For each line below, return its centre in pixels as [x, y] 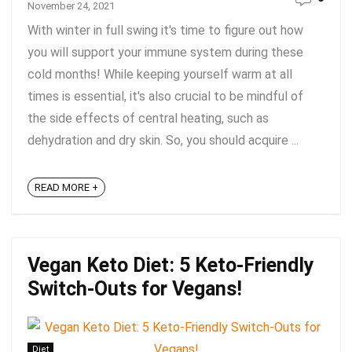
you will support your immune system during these [165, 52]
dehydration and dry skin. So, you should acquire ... [163, 140]
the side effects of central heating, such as [148, 118]
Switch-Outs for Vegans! [135, 289]
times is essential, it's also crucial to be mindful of [165, 96]
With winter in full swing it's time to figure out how [165, 30]
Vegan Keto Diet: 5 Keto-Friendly [171, 265]
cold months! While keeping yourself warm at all [160, 74]
